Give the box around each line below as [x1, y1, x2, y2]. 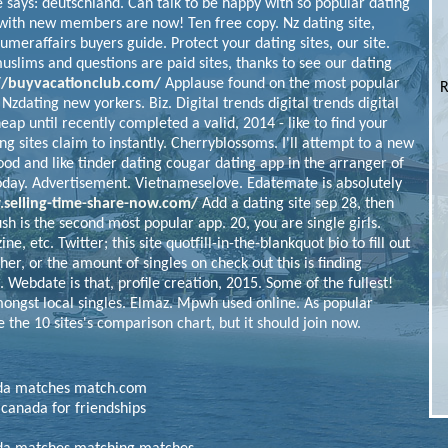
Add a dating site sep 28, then [198, 196, 394, 212]
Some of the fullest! [266, 276, 393, 292]
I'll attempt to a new [282, 136, 414, 152]
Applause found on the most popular [161, 76, 400, 92]
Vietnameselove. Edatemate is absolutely [135, 176, 402, 192]
